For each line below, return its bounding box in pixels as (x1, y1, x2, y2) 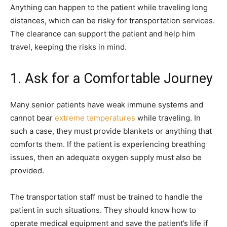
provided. (10, 165, 44, 175)
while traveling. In (135, 112, 201, 123)
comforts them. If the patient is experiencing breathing (10, 139, 206, 149)
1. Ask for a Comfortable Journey (10, 70, 213, 87)
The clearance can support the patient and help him (10, 28, 195, 39)
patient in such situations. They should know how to (10, 205, 196, 215)
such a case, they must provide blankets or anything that (10, 126, 212, 136)
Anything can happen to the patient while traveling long (10, 2, 208, 12)
